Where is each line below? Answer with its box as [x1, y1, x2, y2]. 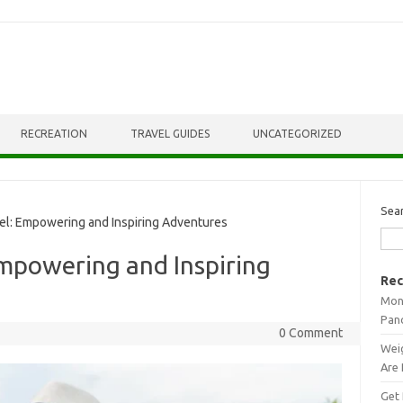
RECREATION [21, 128, 87, 139]
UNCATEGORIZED [253, 128, 342, 139]
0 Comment [278, 326, 343, 340]
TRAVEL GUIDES [130, 128, 210, 139]
